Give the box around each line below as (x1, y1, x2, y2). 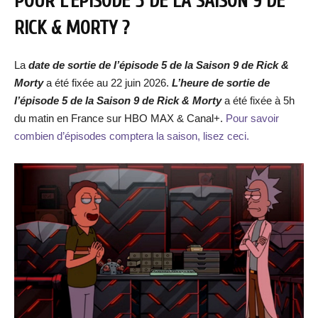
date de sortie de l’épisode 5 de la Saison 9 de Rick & (28, 59, 289, 71)
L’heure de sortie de (172, 77, 270, 89)
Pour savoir (226, 112, 279, 124)
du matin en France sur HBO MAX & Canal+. (14, 112, 226, 124)
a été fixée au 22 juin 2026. (46, 77, 172, 89)
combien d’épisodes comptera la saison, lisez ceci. (14, 130, 249, 142)
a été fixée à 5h (221, 94, 295, 106)
